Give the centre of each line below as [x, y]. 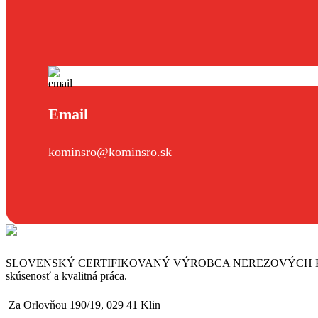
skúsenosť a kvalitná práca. [66, 275]
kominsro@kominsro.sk [110, 152]
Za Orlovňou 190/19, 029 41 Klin [84, 305]
